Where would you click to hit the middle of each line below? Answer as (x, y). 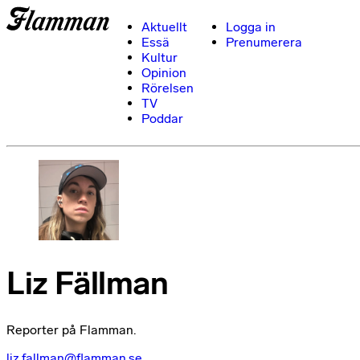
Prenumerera (264, 42)
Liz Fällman (88, 282)
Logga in (251, 27)
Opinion (164, 73)
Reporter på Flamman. (71, 329)
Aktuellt (164, 27)
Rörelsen (168, 88)
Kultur (160, 57)
